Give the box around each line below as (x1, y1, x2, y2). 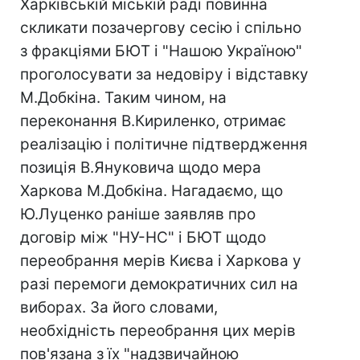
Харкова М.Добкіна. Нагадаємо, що (20, 182, 283, 200)
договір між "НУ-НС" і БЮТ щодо (20, 228, 266, 247)
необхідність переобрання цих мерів (20, 321, 296, 340)
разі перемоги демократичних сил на (20, 275, 298, 293)
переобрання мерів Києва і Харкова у (20, 252, 301, 270)
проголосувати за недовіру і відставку (20, 65, 309, 84)
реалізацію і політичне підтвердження (20, 135, 308, 153)
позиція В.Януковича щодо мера (20, 158, 261, 177)
